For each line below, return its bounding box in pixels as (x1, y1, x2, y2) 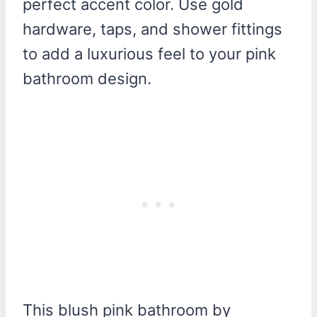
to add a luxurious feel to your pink (23, 44, 276, 63)
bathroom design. (23, 69, 151, 88)
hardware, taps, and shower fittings (23, 19, 282, 38)
